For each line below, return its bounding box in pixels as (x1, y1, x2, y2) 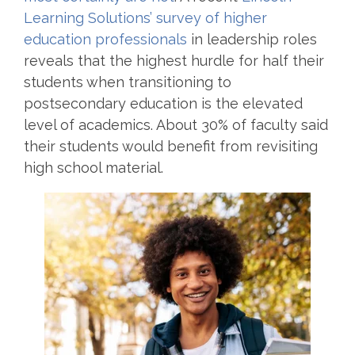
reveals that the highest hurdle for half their (24, 52, 324, 69)
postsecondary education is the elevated (24, 94, 303, 112)
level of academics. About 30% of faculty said (24, 116, 328, 133)
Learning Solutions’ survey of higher (24, 9, 267, 26)
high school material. (24, 158, 167, 176)
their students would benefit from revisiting (24, 137, 318, 155)
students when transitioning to (24, 73, 231, 90)
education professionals (24, 30, 187, 48)
